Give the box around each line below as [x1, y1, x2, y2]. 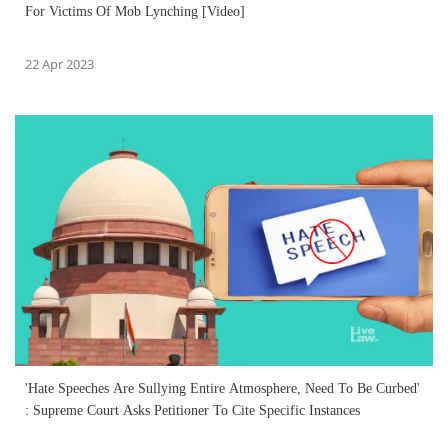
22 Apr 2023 [25, 54, 94, 73]
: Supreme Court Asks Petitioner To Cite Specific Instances [25, 402, 360, 418]
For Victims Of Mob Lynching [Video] [25, 3, 245, 19]
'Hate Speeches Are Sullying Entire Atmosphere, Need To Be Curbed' [25, 380, 420, 396]
